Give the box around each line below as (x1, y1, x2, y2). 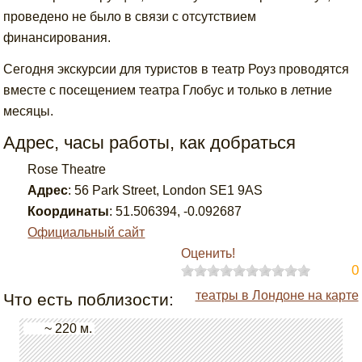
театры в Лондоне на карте (195, 288, 359, 302)
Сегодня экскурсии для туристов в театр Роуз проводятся (3, 62, 350, 76)
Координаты (27, 204, 110, 218)
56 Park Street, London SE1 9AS (74, 183, 263, 197)
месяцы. (3, 104, 54, 118)
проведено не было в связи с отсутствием (3, 10, 257, 23)
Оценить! (180, 246, 235, 260)
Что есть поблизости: (3, 290, 175, 309)
